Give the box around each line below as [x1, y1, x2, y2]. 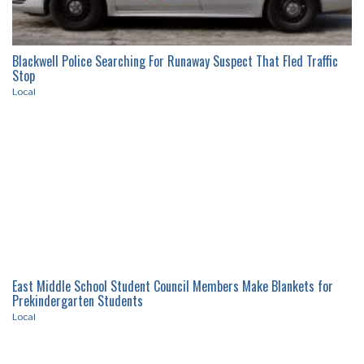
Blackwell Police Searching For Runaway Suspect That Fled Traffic [12, 51, 338, 71]
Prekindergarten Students [12, 291, 143, 311]
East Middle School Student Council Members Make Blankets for [12, 276, 333, 297]
